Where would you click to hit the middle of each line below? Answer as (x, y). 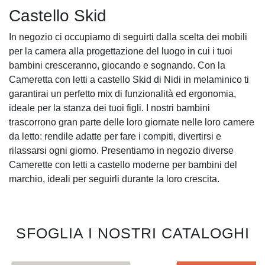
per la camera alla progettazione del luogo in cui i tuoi (121, 51)
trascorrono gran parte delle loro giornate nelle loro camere (132, 122)
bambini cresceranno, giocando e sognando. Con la (117, 66)
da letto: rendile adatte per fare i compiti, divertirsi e (115, 137)
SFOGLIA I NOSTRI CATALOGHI (132, 233)
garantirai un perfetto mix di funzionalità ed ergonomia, (122, 94)
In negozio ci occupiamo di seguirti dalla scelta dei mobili (128, 37)
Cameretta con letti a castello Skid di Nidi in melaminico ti (129, 80)
